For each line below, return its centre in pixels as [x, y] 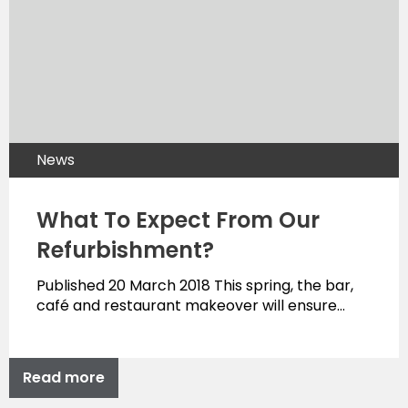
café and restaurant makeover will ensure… [191, 306]
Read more [64, 378]
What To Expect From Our [178, 220]
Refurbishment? [125, 250]
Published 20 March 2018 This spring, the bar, [195, 286]
